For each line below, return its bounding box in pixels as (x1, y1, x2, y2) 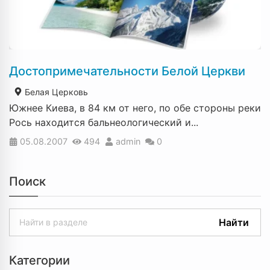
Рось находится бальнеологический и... (9, 116, 198, 128)
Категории (9, 253, 70, 268)
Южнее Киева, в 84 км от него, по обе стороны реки (9, 101, 261, 114)
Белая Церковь (22, 86, 88, 97)
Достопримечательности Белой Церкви (9, 63, 245, 78)
